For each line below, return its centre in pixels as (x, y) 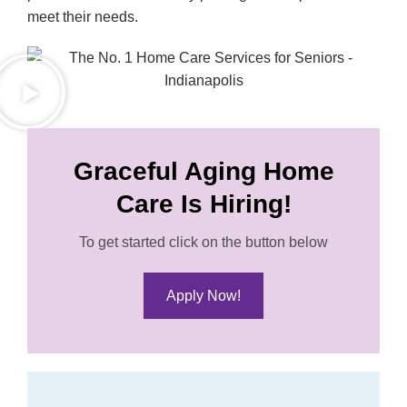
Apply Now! (203, 296)
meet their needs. (84, 17)
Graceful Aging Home (203, 172)
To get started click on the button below (203, 243)
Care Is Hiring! (203, 204)
